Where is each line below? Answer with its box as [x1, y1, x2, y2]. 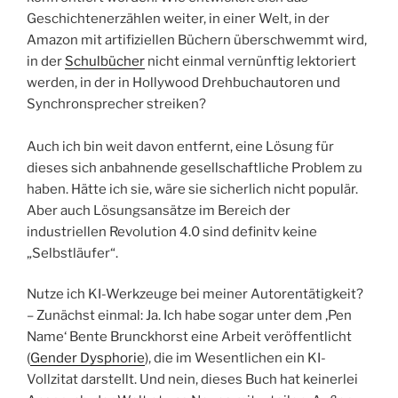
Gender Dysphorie [30, 350, 145, 367]
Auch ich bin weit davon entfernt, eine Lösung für [27, 138, 334, 155]
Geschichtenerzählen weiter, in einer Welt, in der [27, 10, 330, 27]
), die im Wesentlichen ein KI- [145, 350, 326, 367]
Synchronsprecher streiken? [27, 95, 206, 112]
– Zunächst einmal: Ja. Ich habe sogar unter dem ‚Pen [27, 307, 352, 324]
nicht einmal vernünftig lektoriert [145, 52, 356, 69]
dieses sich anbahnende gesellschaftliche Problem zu [27, 159, 362, 176]
